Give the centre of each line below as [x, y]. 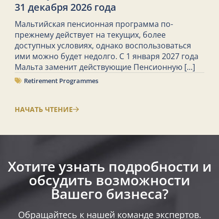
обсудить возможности [109, 180]
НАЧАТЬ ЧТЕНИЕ [44, 109]
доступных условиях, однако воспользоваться [103, 45]
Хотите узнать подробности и [109, 166]
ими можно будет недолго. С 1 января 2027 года [107, 56]
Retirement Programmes [61, 80]
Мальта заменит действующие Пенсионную [99, 67]
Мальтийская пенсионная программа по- [94, 24]
